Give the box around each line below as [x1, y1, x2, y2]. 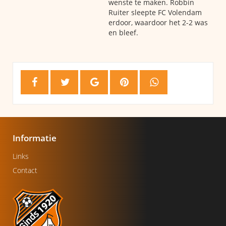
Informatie [13, 132, 56, 144]
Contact [13, 165, 37, 175]
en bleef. [108, 28, 138, 37]
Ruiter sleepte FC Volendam [108, 8, 202, 17]
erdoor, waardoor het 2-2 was [108, 18, 208, 27]
